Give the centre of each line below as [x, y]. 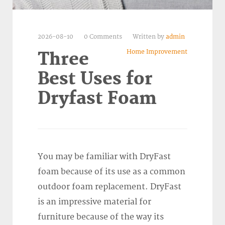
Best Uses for [95, 79]
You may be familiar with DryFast [104, 156]
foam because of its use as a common [111, 172]
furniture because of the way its [101, 217]
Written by [149, 37]
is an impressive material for [94, 202]
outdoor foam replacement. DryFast [109, 187]
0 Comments [104, 37]
